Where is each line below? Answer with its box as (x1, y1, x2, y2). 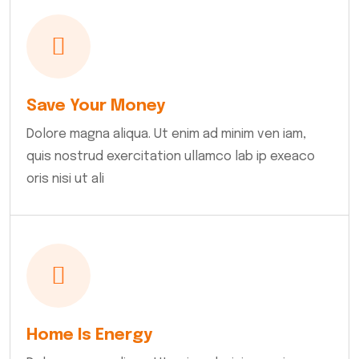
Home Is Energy (26, 327, 152, 345)
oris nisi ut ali (26, 172, 104, 187)
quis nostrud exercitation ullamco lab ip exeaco (26, 150, 315, 164)
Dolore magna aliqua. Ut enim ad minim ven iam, (26, 127, 306, 142)
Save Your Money (26, 98, 165, 115)
